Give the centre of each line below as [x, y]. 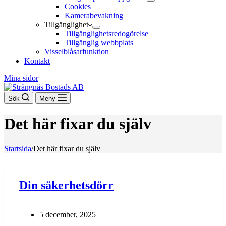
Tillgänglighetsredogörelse [106, 34]
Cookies [78, 6]
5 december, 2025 [68, 214]
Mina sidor [21, 78]
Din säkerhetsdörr [66, 185]
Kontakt [37, 61]
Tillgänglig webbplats [99, 43]
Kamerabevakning [94, 15]
